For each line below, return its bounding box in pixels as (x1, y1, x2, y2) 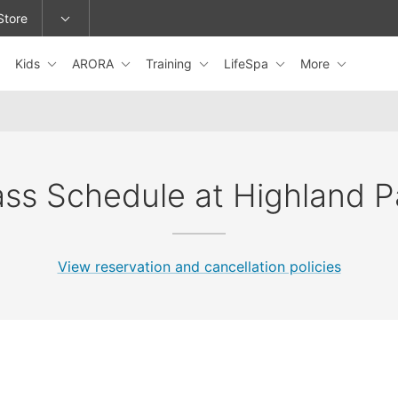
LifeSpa (224, 55, 272, 71)
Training (146, 55, 195, 71)
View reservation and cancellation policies (57, 258, 341, 275)
